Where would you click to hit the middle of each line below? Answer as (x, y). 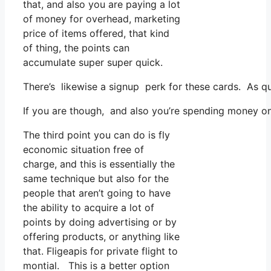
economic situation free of (83, 149)
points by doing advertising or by (100, 222)
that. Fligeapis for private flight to (100, 251)
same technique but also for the (96, 178)
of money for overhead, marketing (102, 18)
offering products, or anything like (101, 236)
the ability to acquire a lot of (89, 207)
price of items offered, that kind (96, 33)
